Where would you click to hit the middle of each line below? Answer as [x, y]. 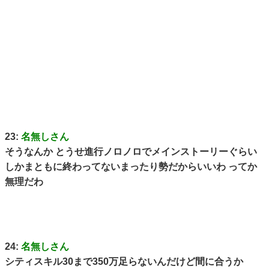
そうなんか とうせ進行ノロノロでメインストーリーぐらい [131, 151]
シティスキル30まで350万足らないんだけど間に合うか [124, 262]
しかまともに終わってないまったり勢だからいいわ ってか [131, 166]
